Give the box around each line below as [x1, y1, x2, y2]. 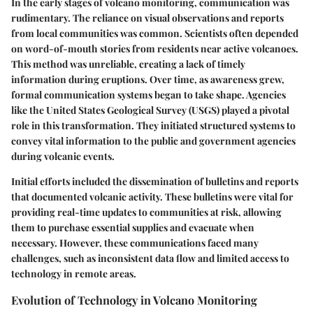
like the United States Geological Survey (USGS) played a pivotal [11, 103, 289, 117]
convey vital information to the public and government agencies [11, 134, 296, 148]
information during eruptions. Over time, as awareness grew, [11, 73, 284, 87]
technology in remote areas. [11, 267, 136, 281]
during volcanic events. [11, 150, 115, 163]
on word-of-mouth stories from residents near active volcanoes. [11, 42, 298, 56]
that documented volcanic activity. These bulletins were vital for [11, 190, 293, 204]
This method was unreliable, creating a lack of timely [11, 57, 245, 71]
